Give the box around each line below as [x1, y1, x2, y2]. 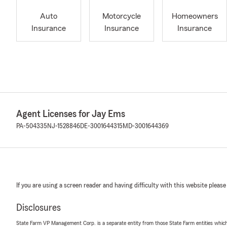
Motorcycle [102, 12, 141, 21]
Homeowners [171, 12, 218, 21]
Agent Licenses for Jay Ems [16, 109, 125, 119]
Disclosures [16, 203, 61, 213]
